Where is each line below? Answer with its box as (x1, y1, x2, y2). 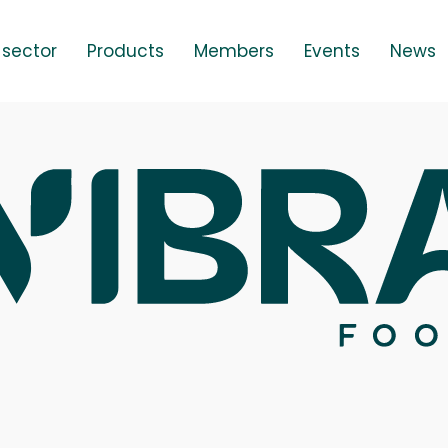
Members (194, 39, 274, 63)
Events (304, 39, 360, 63)
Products (87, 39, 164, 63)
